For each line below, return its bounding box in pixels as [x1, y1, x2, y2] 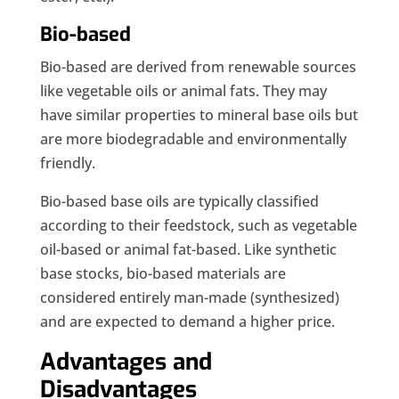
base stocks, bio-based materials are [39, 264, 286, 284]
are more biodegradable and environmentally [39, 129, 346, 150]
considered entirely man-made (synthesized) [39, 288, 339, 308]
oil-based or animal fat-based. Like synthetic [39, 240, 337, 260]
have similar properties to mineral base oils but [39, 105, 358, 126]
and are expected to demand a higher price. [39, 312, 335, 332]
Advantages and [39, 346, 212, 379]
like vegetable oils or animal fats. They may [39, 81, 327, 102]
